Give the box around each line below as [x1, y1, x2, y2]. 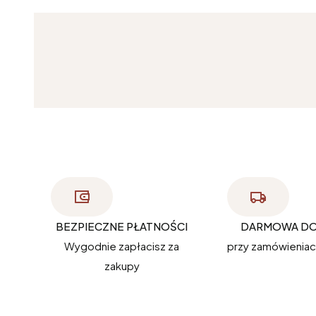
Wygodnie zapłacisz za [64, 239, 180, 253]
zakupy [104, 259, 140, 273]
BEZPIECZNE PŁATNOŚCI [56, 219, 188, 233]
